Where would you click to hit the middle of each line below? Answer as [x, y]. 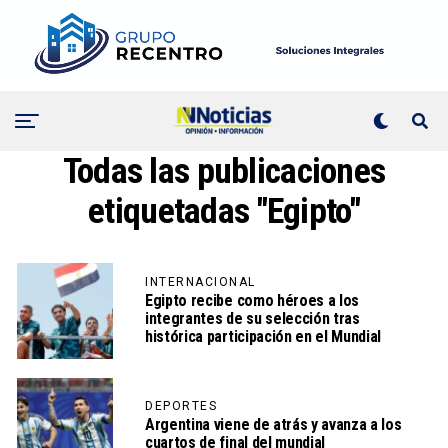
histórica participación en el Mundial [263, 337]
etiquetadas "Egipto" [224, 211]
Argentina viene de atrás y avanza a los [273, 425]
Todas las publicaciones [224, 171]
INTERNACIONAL [200, 282]
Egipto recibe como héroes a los [252, 301]
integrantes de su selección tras [252, 319]
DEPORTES [181, 406]
